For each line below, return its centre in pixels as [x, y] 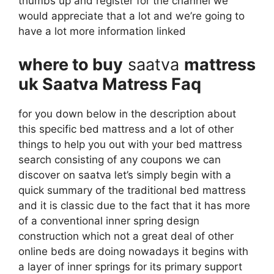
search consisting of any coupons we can [120, 159]
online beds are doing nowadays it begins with [133, 251]
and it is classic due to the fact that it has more [134, 205]
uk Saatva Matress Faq [110, 84]
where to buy [71, 64]
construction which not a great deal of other [126, 236]
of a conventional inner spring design [109, 220]
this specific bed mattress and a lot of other [126, 129]
